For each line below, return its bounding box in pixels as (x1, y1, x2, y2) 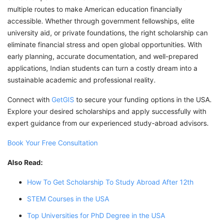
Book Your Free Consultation (7, 138, 98, 147)
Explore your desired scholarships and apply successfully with (7, 107, 206, 115)
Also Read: (7, 158, 43, 166)
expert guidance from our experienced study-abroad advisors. (7, 118, 209, 127)
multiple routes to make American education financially (7, 4, 182, 13)
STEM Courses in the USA (27, 194, 109, 203)
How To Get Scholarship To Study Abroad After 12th (27, 177, 193, 186)
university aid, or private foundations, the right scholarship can (7, 28, 208, 37)
